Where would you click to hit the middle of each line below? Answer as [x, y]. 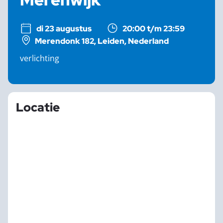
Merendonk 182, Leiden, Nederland [102, 41]
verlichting [40, 58]
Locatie [38, 107]
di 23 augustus [64, 29]
